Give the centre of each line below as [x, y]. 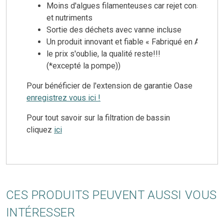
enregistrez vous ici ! [63, 97]
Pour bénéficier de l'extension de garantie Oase [109, 85]
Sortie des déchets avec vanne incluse [114, 29]
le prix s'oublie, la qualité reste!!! [103, 53]
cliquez [40, 129]
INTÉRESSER [40, 212]
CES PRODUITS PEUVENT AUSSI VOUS [111, 195]
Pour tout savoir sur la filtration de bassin [98, 117]
